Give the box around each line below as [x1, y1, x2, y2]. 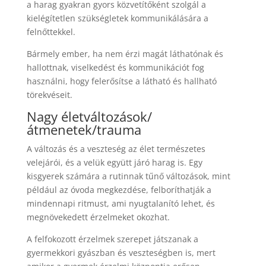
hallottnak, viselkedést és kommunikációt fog [26, 61, 204, 73]
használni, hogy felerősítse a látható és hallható [26, 75, 217, 87]
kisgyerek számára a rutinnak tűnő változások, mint [26, 170, 230, 182]
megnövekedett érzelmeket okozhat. [26, 211, 170, 223]
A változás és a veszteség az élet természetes [26, 142, 205, 154]
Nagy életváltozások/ [26, 107, 152, 125]
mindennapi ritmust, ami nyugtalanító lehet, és [26, 197, 215, 209]
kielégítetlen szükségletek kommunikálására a [26, 12, 208, 24]
